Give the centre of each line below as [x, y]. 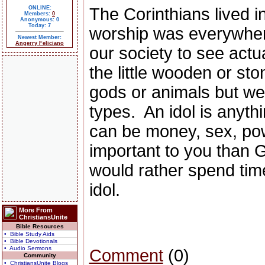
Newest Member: [40, 37]
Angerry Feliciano [40, 43]
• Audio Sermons [28, 248]
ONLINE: [40, 8]
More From [36, 210]
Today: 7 [40, 25]
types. [112, 112]
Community [40, 255]
